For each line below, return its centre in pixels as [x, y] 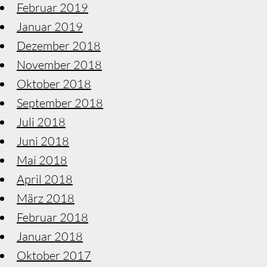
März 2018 [46, 198]
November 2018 [59, 64]
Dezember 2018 [59, 45]
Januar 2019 [50, 26]
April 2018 [45, 179]
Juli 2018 [41, 122]
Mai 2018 [42, 160]
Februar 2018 [52, 217]
